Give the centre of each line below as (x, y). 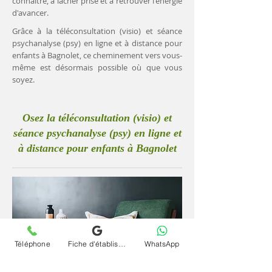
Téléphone (32, 243)
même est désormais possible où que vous (97, 67)
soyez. (23, 80)
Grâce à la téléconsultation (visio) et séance (97, 31)
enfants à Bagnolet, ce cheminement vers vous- (97, 55)
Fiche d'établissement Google (122, 243)
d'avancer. (30, 13)
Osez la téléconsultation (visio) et (97, 118)
